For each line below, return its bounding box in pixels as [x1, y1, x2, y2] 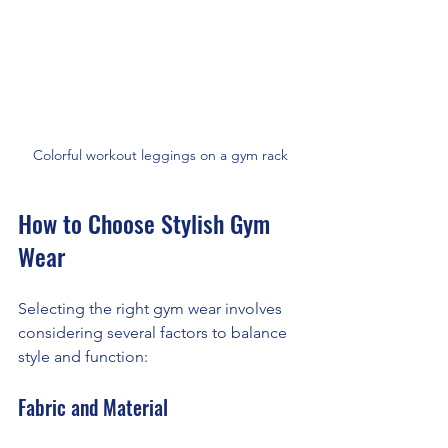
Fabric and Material [18, 392, 168, 423]
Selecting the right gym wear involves [18, 299, 286, 319]
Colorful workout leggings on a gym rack [32, 146, 288, 165]
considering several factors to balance [18, 323, 291, 343]
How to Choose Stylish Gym [18, 205, 276, 242]
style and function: [18, 347, 148, 367]
